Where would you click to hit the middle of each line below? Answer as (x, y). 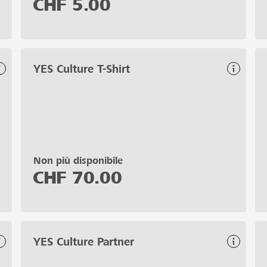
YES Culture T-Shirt (82, 69)
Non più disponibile (78, 160)
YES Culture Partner (84, 241)
